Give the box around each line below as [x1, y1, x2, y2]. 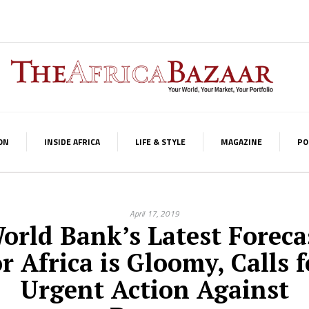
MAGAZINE [221, 135, 262, 148]
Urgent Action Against [20, 273, 289, 306]
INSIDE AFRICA [44, 135, 100, 148]
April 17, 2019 [130, 207, 179, 220]
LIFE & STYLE [135, 135, 186, 148]
